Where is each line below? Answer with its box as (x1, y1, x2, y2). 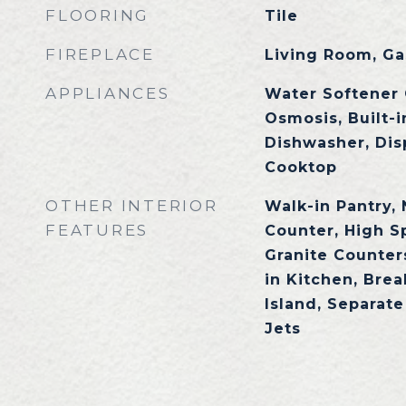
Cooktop (264, 159, 337, 176)
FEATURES (45, 221, 149, 239)
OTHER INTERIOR (45, 197, 218, 215)
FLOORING (45, 6, 150, 24)
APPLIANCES (45, 84, 170, 102)
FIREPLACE (45, 45, 155, 63)
